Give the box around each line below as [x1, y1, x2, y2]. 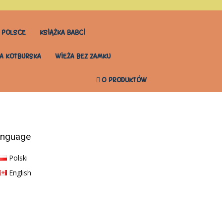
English [9, 168, 32, 177]
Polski [9, 153, 28, 163]
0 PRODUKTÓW [102, 75, 147, 85]
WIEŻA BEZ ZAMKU [55, 52, 111, 61]
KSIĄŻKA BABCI [40, 28, 85, 37]
